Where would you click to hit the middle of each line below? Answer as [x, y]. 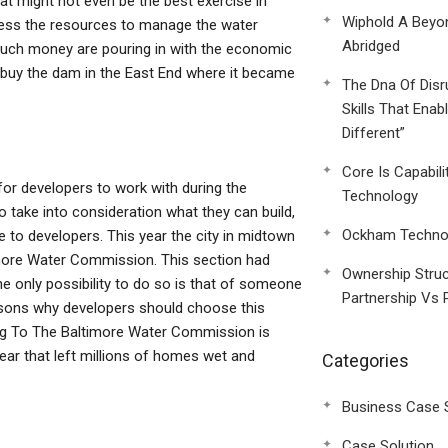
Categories [365, 360]
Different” [373, 133]
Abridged [370, 46]
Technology [379, 196]
